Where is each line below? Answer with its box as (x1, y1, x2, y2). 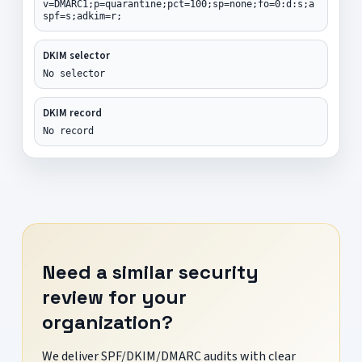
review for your (41, 284, 187, 309)
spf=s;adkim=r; (42, 10, 122, 22)
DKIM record (42, 105, 102, 120)
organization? (41, 309, 173, 335)
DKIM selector (42, 48, 110, 63)
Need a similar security (41, 259, 259, 284)
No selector (42, 67, 105, 79)
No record (42, 124, 94, 137)
